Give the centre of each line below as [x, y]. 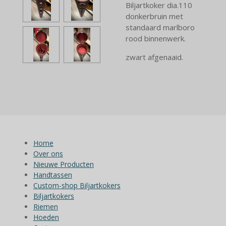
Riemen [45, 207]
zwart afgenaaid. [154, 57]
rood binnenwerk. [156, 38]
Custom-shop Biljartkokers [77, 186]
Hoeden [46, 217]
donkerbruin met [154, 16]
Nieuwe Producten [63, 164]
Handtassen [52, 175]
